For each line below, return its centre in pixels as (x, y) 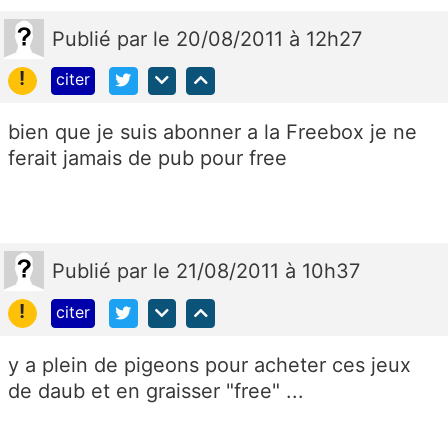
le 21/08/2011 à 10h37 (256, 271)
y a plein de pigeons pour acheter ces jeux (209, 365)
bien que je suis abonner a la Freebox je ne (212, 132)
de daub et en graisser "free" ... (156, 391)
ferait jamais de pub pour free (150, 158)
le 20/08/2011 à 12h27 (257, 38)
